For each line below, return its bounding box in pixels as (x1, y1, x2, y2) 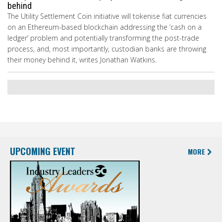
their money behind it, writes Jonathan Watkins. (7, 55, 157, 65)
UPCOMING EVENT (10, 144, 75, 158)
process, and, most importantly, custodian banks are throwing (7, 44, 206, 54)
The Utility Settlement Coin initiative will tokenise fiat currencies (7, 11, 207, 21)
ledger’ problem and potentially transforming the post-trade (7, 33, 199, 43)
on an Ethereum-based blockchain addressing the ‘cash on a (7, 22, 202, 32)
